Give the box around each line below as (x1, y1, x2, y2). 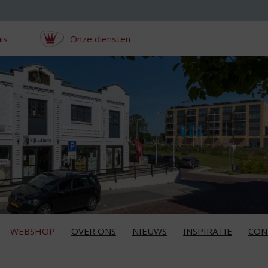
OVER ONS (71, 225, 116, 237)
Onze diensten (69, 32, 130, 45)
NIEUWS (132, 225, 167, 237)
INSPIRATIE (183, 225, 232, 237)
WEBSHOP (10, 225, 55, 237)
